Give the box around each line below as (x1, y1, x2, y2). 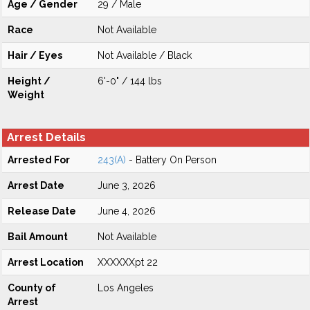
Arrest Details (7, 131, 86, 144)
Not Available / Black (98, 50, 192, 61)
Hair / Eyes (8, 50, 62, 61)
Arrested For (8, 154, 70, 165)
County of (8, 282, 56, 293)
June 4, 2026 (98, 206, 156, 217)
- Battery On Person (126, 154, 217, 165)
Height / (8, 75, 51, 86)
